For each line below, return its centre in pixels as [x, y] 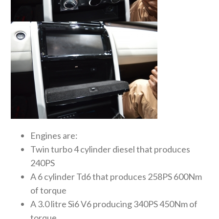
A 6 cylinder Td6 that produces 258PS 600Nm [116, 177]
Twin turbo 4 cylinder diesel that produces [110, 149]
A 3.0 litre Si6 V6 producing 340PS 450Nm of [114, 204]
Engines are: [54, 136]
